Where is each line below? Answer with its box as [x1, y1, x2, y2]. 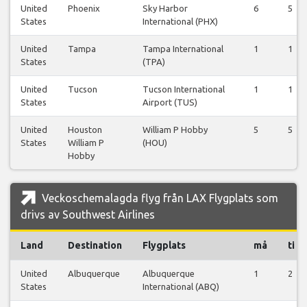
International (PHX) [143, 16, 218, 27]
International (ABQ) [143, 282, 219, 292]
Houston [68, 125, 102, 135]
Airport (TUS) [143, 97, 197, 108]
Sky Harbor [143, 3, 188, 14]
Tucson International [143, 84, 225, 95]
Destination [68, 240, 122, 251]
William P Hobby [143, 125, 208, 135]
